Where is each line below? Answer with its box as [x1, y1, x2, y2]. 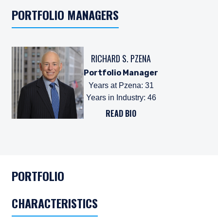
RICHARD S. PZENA [91, 52, 151, 65]
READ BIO [106, 108, 136, 119]
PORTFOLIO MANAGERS [12, 6, 119, 23]
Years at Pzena [88, 81, 141, 90]
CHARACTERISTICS [12, 194, 98, 212]
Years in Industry [86, 93, 144, 102]
